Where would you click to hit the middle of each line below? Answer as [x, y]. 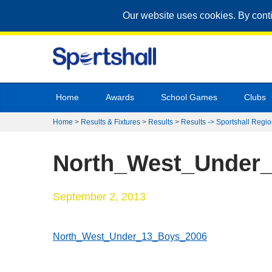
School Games [189, 97]
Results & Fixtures [110, 122]
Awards [120, 97]
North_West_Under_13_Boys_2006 [130, 236]
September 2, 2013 [99, 197]
